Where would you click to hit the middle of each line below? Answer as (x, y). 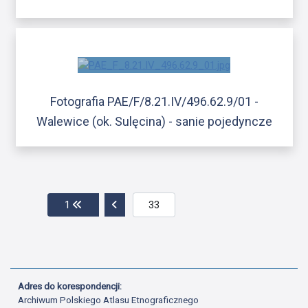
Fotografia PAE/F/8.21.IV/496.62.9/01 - (154, 101)
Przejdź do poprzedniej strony (183, 204)
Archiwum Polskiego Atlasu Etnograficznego (109, 300)
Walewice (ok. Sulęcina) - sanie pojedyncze (154, 121)
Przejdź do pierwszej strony (143, 204)
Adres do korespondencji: (71, 286)
